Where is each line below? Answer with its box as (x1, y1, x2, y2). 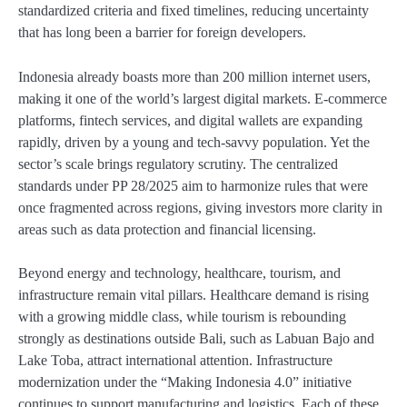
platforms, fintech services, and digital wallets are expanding (18, 112, 362, 128)
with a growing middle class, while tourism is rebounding (18, 308, 346, 324)
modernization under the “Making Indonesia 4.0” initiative (18, 373, 352, 390)
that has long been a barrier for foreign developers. (18, 25, 306, 41)
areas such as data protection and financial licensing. (18, 221, 316, 237)
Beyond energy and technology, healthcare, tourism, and (18, 264, 341, 281)
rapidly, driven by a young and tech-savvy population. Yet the (18, 134, 370, 150)
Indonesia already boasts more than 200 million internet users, (18, 68, 371, 84)
